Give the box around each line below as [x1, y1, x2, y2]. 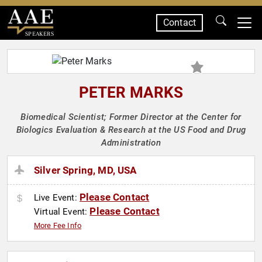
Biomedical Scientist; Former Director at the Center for [20, 112, 242, 122]
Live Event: [34, 192, 80, 204]
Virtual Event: [34, 206, 90, 218]
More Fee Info [34, 221, 82, 230]
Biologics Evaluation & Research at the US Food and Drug [16, 125, 246, 135]
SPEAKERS [25, 30, 54, 37]
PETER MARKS [78, 84, 184, 101]
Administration [101, 137, 161, 148]
